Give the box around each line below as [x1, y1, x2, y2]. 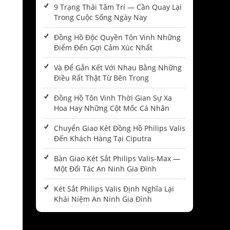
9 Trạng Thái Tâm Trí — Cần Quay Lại [54, 2, 182, 12]
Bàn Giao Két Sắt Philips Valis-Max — [54, 154, 180, 164]
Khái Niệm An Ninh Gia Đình [54, 194, 152, 204]
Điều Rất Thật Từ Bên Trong [54, 73, 149, 83]
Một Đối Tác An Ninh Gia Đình [54, 164, 157, 174]
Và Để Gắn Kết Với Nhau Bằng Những [54, 63, 182, 73]
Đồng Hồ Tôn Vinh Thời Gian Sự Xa [54, 93, 172, 103]
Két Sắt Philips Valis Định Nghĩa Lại [54, 184, 174, 194]
